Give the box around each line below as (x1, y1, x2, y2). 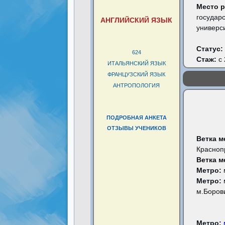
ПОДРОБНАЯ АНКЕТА (106, 115, 167, 121)
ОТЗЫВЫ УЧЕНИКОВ (106, 125, 166, 131)
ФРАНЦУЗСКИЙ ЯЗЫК (107, 71, 166, 77)
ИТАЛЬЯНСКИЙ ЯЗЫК (107, 60, 166, 66)
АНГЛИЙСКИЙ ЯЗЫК (100, 16, 173, 24)
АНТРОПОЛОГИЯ (113, 82, 160, 88)
